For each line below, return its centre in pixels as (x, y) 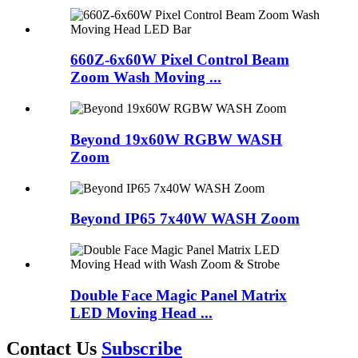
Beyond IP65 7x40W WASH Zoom (185, 219)
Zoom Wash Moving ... (146, 78)
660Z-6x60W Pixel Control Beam (180, 60)
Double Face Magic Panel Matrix (179, 295)
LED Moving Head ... (141, 312)
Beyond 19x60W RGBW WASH (176, 139)
